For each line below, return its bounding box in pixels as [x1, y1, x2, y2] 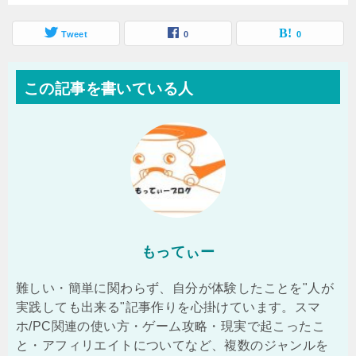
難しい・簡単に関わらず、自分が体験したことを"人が [16, 281, 334, 295]
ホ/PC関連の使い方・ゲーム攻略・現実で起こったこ [16, 319, 325, 333]
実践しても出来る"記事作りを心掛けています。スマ [16, 300, 321, 314]
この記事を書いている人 [24, 80, 194, 97]
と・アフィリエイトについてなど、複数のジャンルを [16, 339, 329, 352]
